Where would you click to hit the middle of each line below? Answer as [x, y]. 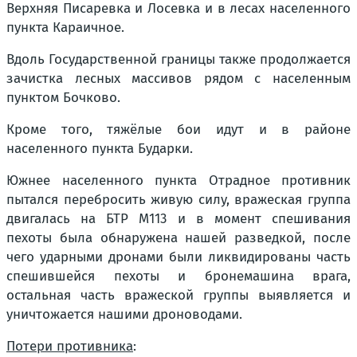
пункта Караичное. [65, 28]
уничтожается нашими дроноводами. [124, 315]
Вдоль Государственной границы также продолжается [178, 60]
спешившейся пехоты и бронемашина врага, [178, 277]
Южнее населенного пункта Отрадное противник [178, 181]
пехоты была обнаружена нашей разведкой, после [178, 238]
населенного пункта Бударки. [100, 149]
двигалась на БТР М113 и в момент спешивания [178, 219]
